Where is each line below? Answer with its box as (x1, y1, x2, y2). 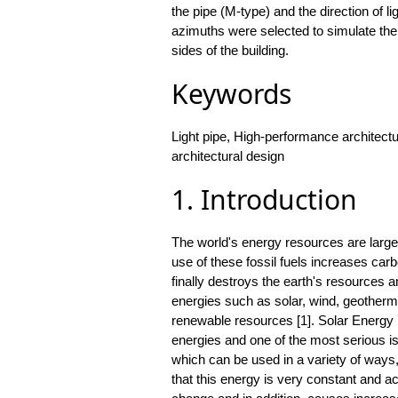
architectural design (171, 148, 284, 164)
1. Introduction (171, 181, 357, 219)
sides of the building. (171, 43, 289, 59)
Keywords (171, 76, 291, 113)
